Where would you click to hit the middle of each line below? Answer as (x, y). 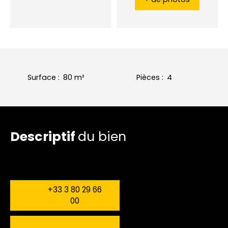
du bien (102, 137)
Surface (42, 77)
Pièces (148, 77)
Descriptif (44, 137)
